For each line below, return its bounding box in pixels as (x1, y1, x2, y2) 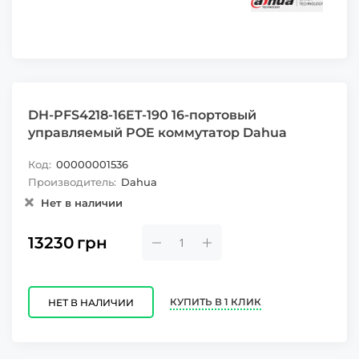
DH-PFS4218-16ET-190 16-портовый (28, 107, 256, 123)
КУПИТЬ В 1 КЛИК (170, 295, 261, 308)
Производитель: (28, 175, 116, 188)
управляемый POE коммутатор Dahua (28, 125, 287, 140)
